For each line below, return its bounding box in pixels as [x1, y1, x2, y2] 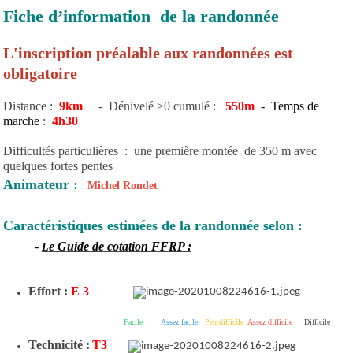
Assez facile [161, 318, 198, 327]
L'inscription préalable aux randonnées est [3, 43, 293, 61]
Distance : [3, 98, 53, 113]
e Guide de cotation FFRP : [49, 239, 191, 253]
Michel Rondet [78, 179, 214, 191]
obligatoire [3, 64, 77, 82]
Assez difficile [246, 318, 292, 327]
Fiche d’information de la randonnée [3, 6, 279, 26]
